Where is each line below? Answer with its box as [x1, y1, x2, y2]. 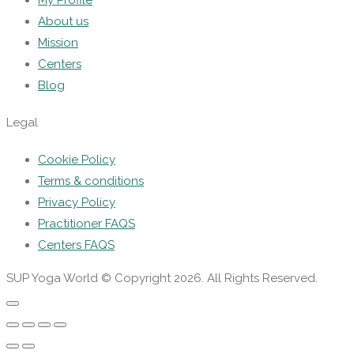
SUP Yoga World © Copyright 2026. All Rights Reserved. [6, 270, 318, 285]
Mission [38, 36, 78, 51]
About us [38, 14, 88, 29]
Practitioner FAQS [38, 216, 135, 231]
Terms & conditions [38, 173, 144, 188]
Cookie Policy [38, 152, 115, 167]
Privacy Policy [38, 194, 115, 209]
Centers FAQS [38, 237, 115, 252]
